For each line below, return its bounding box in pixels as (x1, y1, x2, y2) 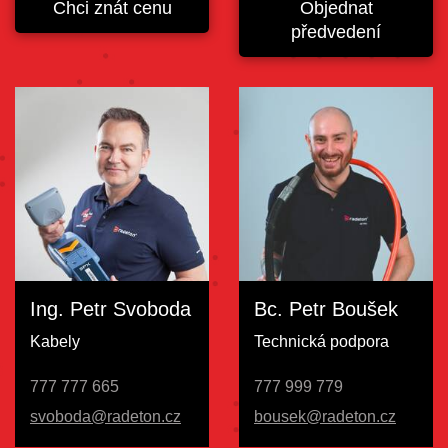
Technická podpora (254, 333, 389, 351)
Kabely (30, 333, 80, 351)
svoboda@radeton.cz (30, 408, 181, 426)
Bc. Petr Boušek (254, 298, 398, 321)
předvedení (291, 22, 381, 43)
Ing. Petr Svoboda (30, 298, 191, 321)
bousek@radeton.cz (254, 408, 396, 426)
